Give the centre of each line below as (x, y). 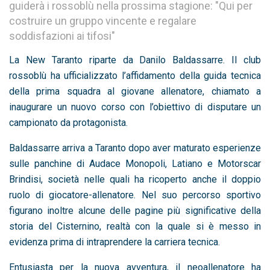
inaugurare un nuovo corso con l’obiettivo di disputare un (135, 107)
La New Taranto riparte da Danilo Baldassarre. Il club (135, 60)
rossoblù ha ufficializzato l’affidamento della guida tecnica (135, 75)
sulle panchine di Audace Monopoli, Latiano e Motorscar (135, 163)
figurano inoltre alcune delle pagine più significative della (135, 210)
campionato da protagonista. (68, 122)
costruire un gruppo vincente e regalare (103, 20)
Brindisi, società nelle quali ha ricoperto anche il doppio (135, 179)
